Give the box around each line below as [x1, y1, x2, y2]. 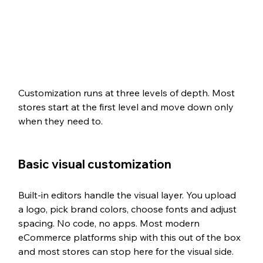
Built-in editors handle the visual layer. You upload [18, 189, 238, 201]
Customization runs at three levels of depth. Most [18, 87, 237, 99]
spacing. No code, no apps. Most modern [18, 217, 202, 230]
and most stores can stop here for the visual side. [18, 245, 234, 258]
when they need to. [18, 115, 103, 127]
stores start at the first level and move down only [18, 101, 236, 113]
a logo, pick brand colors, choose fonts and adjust [18, 203, 239, 215]
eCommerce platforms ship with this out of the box [18, 231, 243, 244]
